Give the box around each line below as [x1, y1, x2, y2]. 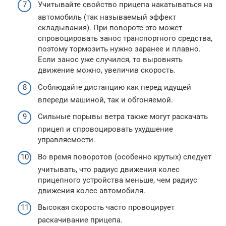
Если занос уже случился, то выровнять [38, 55, 183, 64]
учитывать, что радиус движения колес [38, 164, 180, 174]
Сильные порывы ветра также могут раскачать [38, 112, 208, 121]
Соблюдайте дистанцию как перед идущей [38, 82, 191, 92]
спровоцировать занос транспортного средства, [38, 34, 212, 43]
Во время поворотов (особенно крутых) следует [38, 152, 211, 161]
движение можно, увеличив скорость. [38, 66, 176, 75]
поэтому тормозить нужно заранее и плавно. [38, 44, 201, 53]
